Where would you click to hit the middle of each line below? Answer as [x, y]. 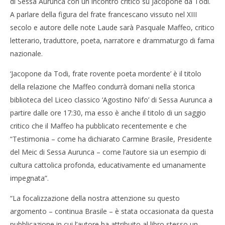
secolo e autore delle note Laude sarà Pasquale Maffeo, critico [112, 27]
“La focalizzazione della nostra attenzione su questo [95, 198]
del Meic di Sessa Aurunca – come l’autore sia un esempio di [108, 152]
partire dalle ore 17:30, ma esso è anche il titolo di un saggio [108, 113]
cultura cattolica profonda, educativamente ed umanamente [108, 165]
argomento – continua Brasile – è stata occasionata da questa [112, 211]
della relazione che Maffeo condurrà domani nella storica [102, 87]
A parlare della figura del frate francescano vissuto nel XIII [103, 14]
